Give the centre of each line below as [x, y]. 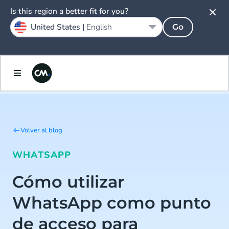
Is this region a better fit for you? [69, 11]
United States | [59, 27]
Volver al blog [41, 130]
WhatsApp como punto [112, 203]
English [99, 27]
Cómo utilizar [68, 182]
